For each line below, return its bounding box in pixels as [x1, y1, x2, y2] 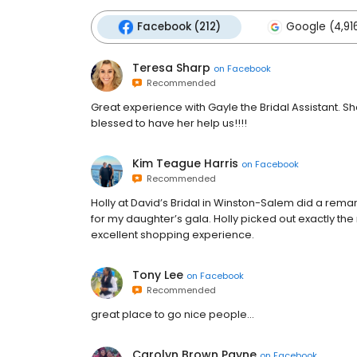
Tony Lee [132, 267, 183, 283]
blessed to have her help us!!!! [91, 116, 247, 131]
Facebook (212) [137, 19, 221, 34]
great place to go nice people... [91, 307, 254, 322]
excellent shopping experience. [91, 227, 254, 242]
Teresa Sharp [132, 60, 210, 76]
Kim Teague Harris [132, 155, 238, 171]
